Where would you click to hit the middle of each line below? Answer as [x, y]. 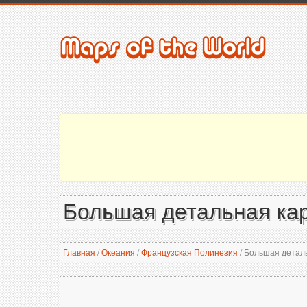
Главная [79, 252]
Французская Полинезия [189, 252]
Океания [118, 252]
